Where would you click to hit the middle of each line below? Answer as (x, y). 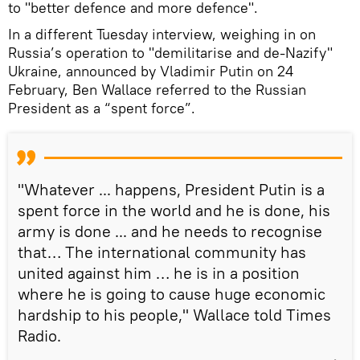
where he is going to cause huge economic (172, 293)
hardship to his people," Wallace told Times (174, 314)
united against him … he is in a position (159, 272)
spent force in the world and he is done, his (174, 210)
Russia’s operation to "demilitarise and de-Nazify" (170, 52)
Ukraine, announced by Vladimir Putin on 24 (151, 71)
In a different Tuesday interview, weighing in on (162, 34)
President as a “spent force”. (102, 108)
